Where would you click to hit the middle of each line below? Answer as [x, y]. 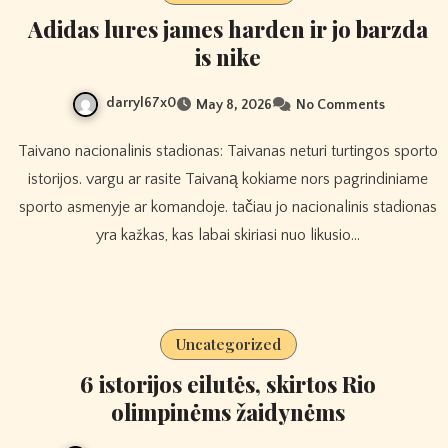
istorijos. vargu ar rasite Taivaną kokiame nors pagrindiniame [228, 178]
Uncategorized [228, 343]
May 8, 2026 [233, 104]
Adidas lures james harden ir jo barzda [228, 29]
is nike [228, 57]
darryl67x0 [140, 103]
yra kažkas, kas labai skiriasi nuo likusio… [228, 234]
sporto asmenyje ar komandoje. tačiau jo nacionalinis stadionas [228, 206]
